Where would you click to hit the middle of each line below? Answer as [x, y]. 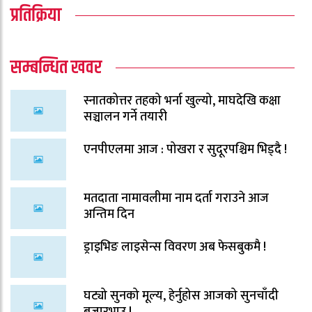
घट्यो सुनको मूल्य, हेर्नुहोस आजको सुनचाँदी [181, 296]
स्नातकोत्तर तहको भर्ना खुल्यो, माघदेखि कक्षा [182, 101]
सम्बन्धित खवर [56, 68]
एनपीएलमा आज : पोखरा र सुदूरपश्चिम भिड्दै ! [185, 149]
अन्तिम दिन [109, 214]
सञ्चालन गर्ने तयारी [125, 117]
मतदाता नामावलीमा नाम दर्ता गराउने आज [176, 198]
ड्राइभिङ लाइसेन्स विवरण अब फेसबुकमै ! [175, 247]
